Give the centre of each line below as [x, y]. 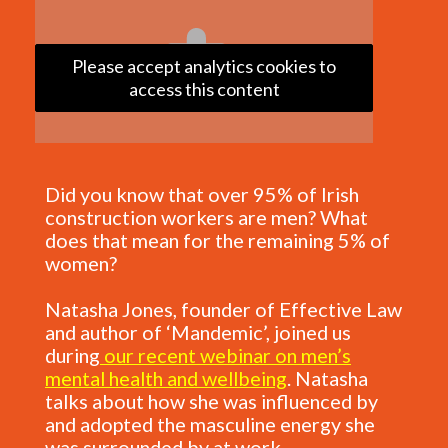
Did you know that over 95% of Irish [202, 194]
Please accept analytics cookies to [204, 65]
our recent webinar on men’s [227, 355]
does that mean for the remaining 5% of [217, 240]
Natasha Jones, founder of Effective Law [223, 309]
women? [81, 263]
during [72, 355]
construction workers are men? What [206, 217]
